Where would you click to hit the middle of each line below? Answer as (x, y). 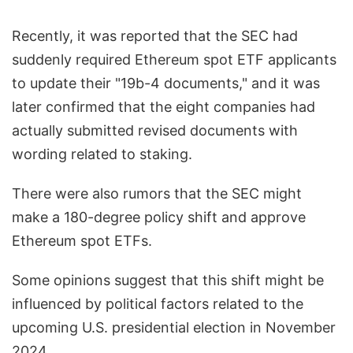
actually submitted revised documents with (155, 131)
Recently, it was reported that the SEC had (155, 36)
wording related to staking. (102, 154)
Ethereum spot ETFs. (82, 241)
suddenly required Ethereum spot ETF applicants (174, 60)
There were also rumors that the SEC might (157, 194)
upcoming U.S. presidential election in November (174, 328)
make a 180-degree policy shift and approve (159, 217)
